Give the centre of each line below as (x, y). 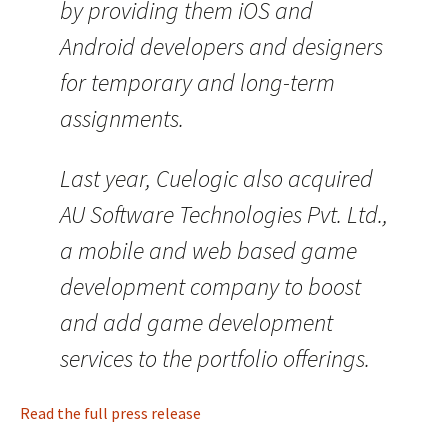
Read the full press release (110, 413)
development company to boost (210, 286)
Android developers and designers (221, 46)
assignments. (122, 118)
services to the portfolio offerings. (215, 358)
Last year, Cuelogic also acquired (216, 178)
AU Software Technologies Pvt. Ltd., (224, 214)
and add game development (196, 322)
